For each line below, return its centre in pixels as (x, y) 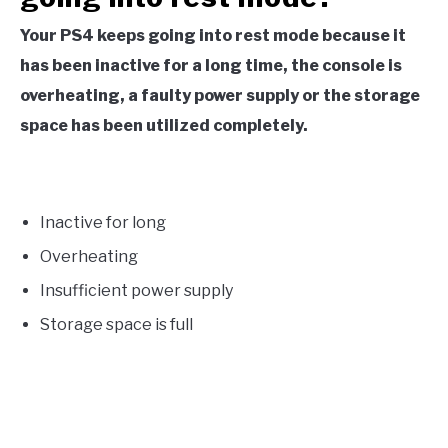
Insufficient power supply (136, 290)
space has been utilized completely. (164, 125)
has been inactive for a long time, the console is (211, 65)
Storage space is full (116, 324)
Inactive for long (103, 222)
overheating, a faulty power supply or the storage (220, 95)
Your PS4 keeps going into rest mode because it (213, 35)
